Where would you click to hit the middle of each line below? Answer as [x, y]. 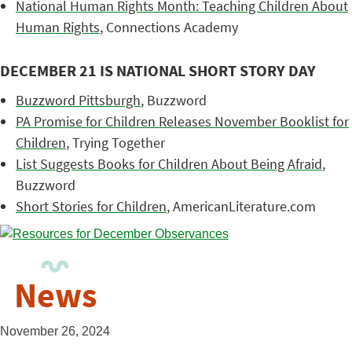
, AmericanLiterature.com [241, 206]
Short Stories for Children [91, 206]
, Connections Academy [169, 27]
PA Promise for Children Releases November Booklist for [182, 121]
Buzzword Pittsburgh [78, 100]
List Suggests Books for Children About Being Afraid [169, 164]
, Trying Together [115, 143]
